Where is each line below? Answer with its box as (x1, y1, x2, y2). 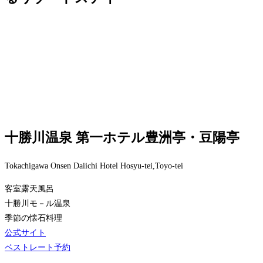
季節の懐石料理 (5, 214, 62, 223)
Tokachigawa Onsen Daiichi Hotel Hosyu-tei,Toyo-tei (5, 161, 183, 171)
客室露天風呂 (5, 184, 54, 194)
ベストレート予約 (5, 243, 70, 252)
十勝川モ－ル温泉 (5, 199, 70, 208)
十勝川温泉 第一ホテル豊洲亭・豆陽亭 (5, 130, 240, 146)
